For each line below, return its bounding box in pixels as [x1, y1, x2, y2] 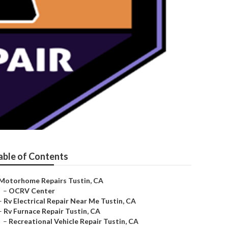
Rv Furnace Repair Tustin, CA [4, 207, 100, 215]
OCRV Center [9, 186, 55, 195]
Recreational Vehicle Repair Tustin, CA [9, 217, 138, 225]
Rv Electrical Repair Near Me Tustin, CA [4, 196, 136, 205]
